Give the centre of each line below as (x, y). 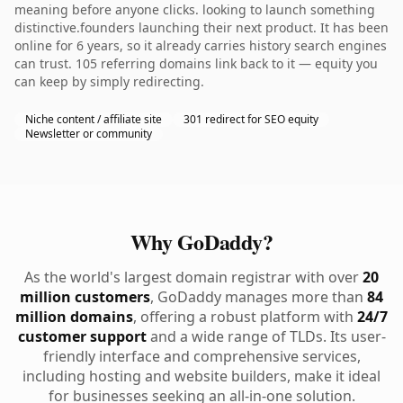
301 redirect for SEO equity (251, 119)
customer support (82, 336)
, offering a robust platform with (245, 317)
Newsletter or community (89, 134)
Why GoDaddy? (201, 242)
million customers (85, 297)
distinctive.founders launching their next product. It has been (201, 27)
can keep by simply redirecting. (109, 81)
